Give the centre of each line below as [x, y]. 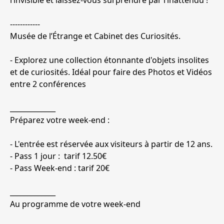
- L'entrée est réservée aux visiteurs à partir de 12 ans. [111, 144]
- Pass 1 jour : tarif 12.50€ [59, 156]
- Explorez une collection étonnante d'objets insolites [109, 60]
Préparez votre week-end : [60, 120]
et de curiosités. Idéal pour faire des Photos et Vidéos [111, 72]
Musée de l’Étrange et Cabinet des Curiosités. [95, 36]
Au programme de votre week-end [75, 204]
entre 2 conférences [48, 84]
